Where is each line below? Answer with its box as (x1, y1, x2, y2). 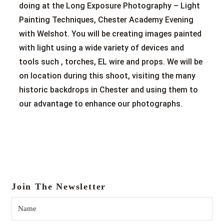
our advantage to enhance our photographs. (19, 98, 182, 108)
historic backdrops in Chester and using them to (19, 84, 198, 94)
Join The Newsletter (11, 181, 106, 191)
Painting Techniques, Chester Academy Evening (19, 14, 193, 24)
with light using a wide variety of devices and (19, 42, 184, 52)
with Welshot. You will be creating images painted (19, 28, 201, 38)
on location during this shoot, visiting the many (19, 70, 195, 80)
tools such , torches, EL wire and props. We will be (19, 56, 202, 66)
